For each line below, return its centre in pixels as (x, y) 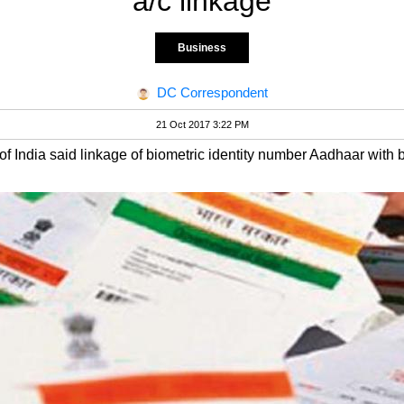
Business (202, 48)
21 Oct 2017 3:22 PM (202, 125)
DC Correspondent (212, 92)
